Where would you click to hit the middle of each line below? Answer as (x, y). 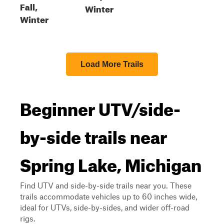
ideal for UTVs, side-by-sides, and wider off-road (105, 207)
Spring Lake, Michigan (111, 162)
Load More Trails (112, 64)
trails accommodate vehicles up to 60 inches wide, (108, 196)
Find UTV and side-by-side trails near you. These (106, 185)
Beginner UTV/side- (100, 106)
